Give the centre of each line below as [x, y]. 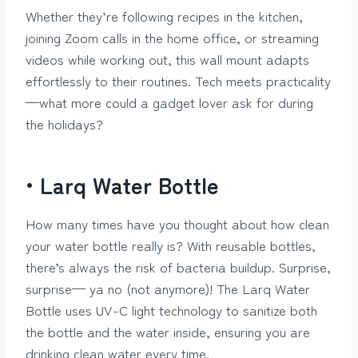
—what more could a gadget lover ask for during [169, 101]
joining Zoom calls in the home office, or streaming [172, 37]
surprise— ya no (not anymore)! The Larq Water [168, 288]
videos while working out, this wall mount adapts [167, 58]
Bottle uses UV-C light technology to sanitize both [171, 309]
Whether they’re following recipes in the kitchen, [164, 15]
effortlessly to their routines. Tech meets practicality [178, 80]
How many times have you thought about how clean [177, 223]
